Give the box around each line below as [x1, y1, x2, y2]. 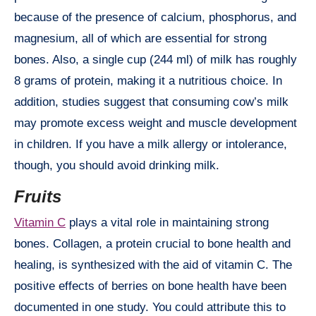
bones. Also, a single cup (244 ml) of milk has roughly [14, 53, 297, 67]
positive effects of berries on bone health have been [14, 279, 286, 293]
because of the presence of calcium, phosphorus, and [14, 11, 296, 25]
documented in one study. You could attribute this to [14, 300, 286, 314]
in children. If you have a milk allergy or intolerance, [14, 138, 287, 152]
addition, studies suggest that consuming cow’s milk [14, 95, 288, 109]
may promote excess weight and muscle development [14, 116, 297, 130]
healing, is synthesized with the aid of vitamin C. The [14, 257, 292, 272]
